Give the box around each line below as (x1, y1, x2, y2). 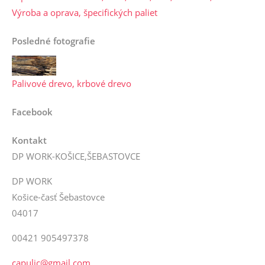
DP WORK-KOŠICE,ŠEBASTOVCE (12, 150, 140, 163)
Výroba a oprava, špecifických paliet (12, 7, 157, 18)
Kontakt (12, 134, 47, 147)
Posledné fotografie (12, 35, 95, 47)
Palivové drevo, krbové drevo (12, 77, 131, 90)
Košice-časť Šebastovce (12, 191, 105, 203)
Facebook (12, 106, 53, 118)
